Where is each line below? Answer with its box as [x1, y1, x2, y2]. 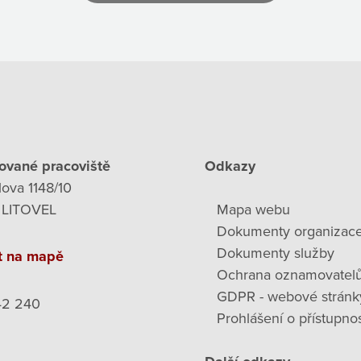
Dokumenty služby [217, 243, 334, 262]
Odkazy [205, 156, 255, 175]
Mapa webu [217, 200, 290, 218]
